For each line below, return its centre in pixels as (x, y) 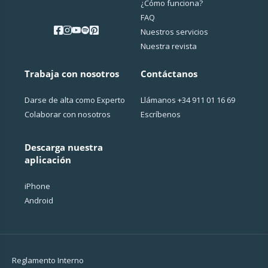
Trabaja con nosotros (72, 73)
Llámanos (159, 100)
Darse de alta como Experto (75, 100)
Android (39, 200)
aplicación (48, 159)
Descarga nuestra (64, 147)
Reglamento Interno (48, 260)
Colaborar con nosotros (68, 114)
